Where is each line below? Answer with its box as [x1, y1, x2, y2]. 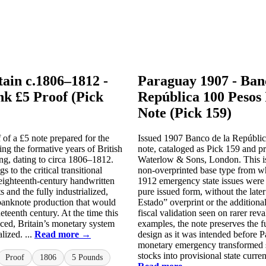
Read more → [34, 229, 91, 239]
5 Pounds [72, 252, 103, 262]
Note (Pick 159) [138, 104, 232, 121]
